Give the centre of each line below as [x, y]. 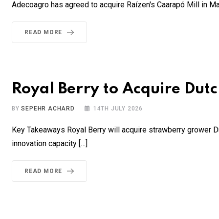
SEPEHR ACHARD [48, 109]
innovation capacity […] [50, 144]
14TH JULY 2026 [118, 109]
